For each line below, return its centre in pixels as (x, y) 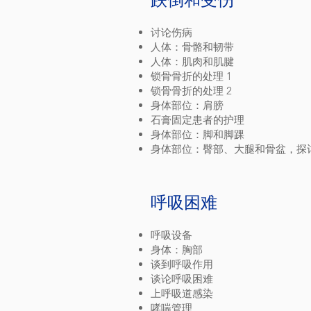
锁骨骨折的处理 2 (191, 91)
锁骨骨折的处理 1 (191, 76)
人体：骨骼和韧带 (192, 47)
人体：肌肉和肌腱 (192, 61)
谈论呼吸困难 (182, 279)
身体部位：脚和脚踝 (197, 134)
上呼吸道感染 (182, 293)
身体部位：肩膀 (187, 105)
